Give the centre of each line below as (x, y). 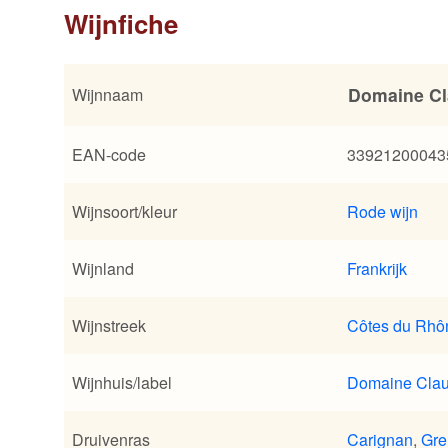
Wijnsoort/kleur (124, 212)
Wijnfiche (121, 23)
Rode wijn (382, 212)
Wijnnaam (107, 95)
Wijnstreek (109, 326)
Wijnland (103, 269)
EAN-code (109, 155)
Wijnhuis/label (122, 383)
